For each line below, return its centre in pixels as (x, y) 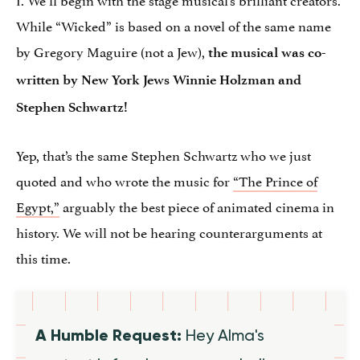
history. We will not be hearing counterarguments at (169, 232)
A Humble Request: (110, 335)
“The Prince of (275, 180)
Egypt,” (38, 206)
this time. (43, 258)
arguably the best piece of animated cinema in (197, 206)
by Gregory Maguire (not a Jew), (112, 51)
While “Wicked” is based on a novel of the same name (174, 25)
